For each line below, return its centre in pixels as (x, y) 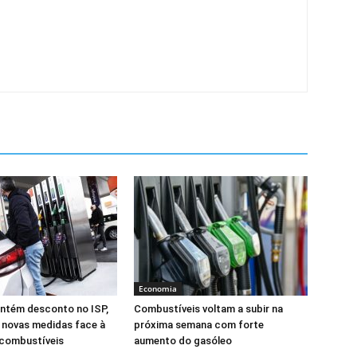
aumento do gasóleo (183, 341)
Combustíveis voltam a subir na (208, 309)
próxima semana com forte (199, 325)
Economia (158, 288)
